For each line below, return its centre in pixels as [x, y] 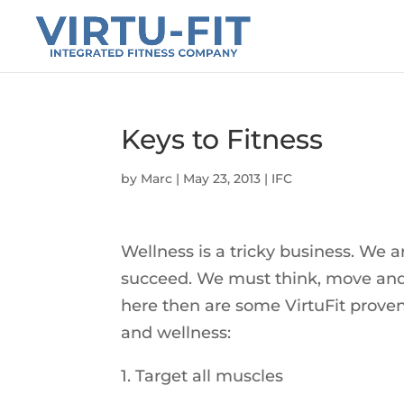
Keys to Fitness [222, 139]
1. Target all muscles [202, 376]
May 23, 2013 [222, 179]
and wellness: [176, 333]
